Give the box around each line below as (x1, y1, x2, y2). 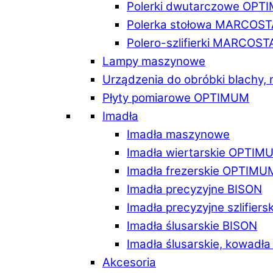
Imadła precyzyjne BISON (127, 182, 262, 196)
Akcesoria (102, 255, 156, 269)
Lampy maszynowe (102, 54, 205, 68)
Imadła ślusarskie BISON (127, 218, 257, 233)
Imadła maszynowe (127, 127, 230, 141)
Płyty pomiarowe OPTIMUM (102, 90, 249, 105)
